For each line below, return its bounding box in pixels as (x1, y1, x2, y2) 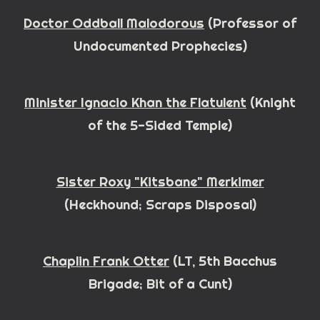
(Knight (246, 94, 296, 111)
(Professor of (204, 15, 296, 31)
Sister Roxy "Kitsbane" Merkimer (56, 174, 264, 190)
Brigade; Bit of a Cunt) (88, 276, 232, 292)
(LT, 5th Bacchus (173, 253, 277, 269)
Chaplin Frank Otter (43, 253, 169, 269)
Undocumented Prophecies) (73, 38, 247, 54)
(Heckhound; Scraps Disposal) (64, 196, 256, 213)
